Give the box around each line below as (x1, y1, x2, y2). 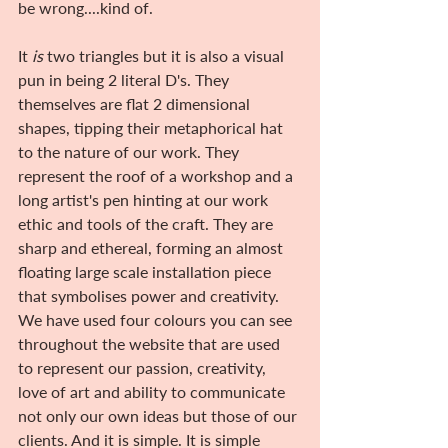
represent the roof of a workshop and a (18, 165, 297, 185)
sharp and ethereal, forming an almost (18, 237, 287, 257)
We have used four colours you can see (18, 309, 296, 329)
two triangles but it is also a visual (43, 45, 288, 65)
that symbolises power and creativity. (18, 285, 283, 305)
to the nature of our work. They (18, 141, 243, 161)
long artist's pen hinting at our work (18, 189, 272, 209)
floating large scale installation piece (18, 261, 275, 281)
